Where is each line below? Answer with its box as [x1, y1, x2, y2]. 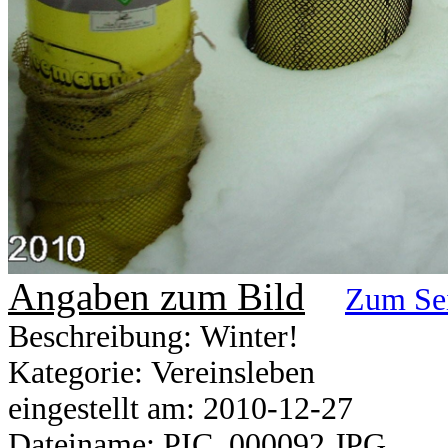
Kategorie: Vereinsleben [8, 355, 315, 391]
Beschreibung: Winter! [8, 319, 299, 355]
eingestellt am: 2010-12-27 [8, 391, 353, 427]
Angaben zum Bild [8, 275, 305, 319]
